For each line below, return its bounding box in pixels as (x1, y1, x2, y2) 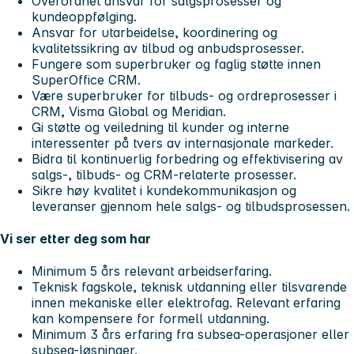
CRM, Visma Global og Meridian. (32, 103, 226, 119)
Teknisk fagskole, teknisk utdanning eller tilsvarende (32, 279, 347, 296)
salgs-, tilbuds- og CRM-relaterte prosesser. (32, 166, 296, 183)
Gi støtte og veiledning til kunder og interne (32, 119, 289, 135)
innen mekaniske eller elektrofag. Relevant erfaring (32, 295, 341, 311)
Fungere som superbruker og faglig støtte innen (32, 55, 321, 72)
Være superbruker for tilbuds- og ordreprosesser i (32, 87, 337, 104)
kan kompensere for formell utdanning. (32, 311, 269, 327)
